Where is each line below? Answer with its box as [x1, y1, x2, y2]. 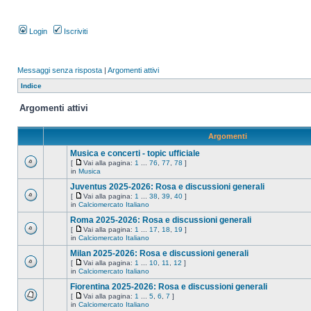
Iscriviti [62, 27, 87, 35]
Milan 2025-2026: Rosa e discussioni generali [70, 249, 249, 258]
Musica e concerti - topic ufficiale [70, 149, 200, 158]
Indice [21, 82, 42, 90]
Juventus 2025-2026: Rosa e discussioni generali [70, 182, 264, 192]
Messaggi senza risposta [17, 66, 102, 74]
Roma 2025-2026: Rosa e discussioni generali [70, 215, 251, 225]
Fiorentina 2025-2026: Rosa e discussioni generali [70, 282, 267, 292]
